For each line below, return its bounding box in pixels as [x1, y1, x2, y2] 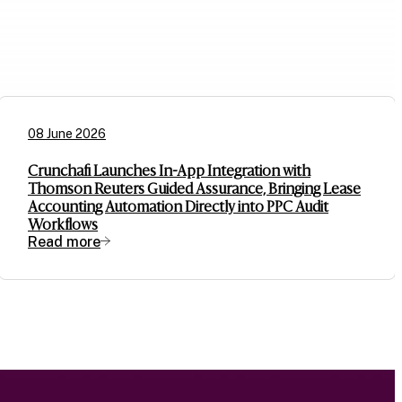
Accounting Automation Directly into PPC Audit [28, 197, 328, 216]
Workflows [28, 215, 98, 234]
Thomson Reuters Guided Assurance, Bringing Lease [28, 179, 361, 198]
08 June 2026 [28, 127, 106, 142]
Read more [28, 233, 100, 251]
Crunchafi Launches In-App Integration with [28, 162, 310, 180]
